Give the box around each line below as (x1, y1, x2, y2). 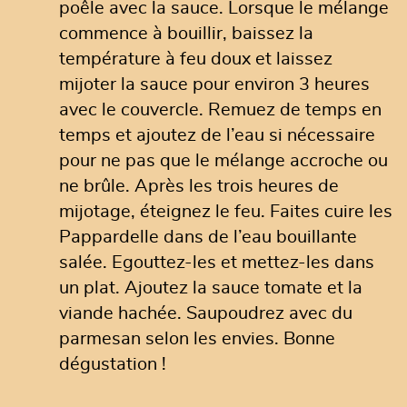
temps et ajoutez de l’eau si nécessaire (59, 126, 375, 144)
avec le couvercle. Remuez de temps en (59, 101, 382, 119)
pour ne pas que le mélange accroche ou (59, 152, 388, 170)
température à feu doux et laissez (59, 50, 333, 68)
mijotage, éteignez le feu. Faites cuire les (59, 203, 392, 221)
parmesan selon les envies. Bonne (59, 330, 335, 348)
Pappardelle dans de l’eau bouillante (59, 228, 357, 246)
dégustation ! (59, 355, 166, 373)
